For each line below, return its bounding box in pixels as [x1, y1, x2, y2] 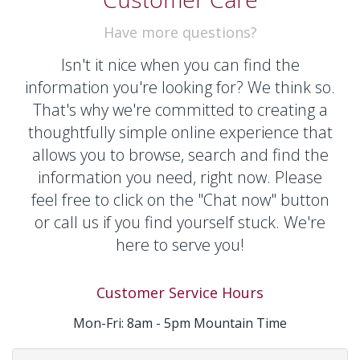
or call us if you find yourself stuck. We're [35, 211, 325, 234]
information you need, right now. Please [38, 166, 322, 189]
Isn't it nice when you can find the [60, 54, 300, 76]
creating [256, 99, 315, 121]
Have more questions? [103, 22, 257, 43]
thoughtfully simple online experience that [27, 121, 333, 144]
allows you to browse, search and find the [31, 144, 329, 166]
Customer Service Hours [96, 283, 264, 303]
